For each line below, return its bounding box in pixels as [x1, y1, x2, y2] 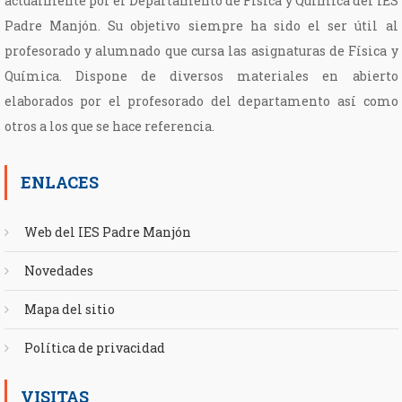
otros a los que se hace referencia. [4, 117, 214, 135]
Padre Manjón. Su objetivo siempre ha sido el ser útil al [4, 16, 398, 34]
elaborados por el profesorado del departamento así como [4, 92, 398, 109]
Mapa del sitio [23, 300, 115, 318]
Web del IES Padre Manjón [23, 223, 191, 240]
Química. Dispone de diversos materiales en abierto [4, 66, 398, 84]
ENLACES [20, 170, 99, 193]
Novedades [23, 261, 93, 279]
